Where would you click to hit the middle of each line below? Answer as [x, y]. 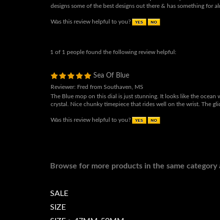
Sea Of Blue [110, 87]
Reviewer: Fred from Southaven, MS [97, 99]
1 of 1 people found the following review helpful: [113, 64]
